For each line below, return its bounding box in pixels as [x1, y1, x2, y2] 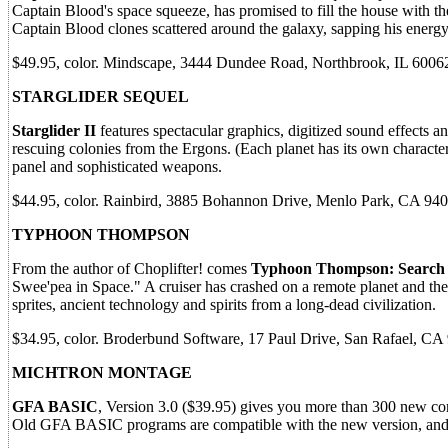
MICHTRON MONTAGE [12, 364, 192, 382]
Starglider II [12, 122, 96, 140]
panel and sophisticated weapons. [12, 158, 222, 176]
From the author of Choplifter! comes [12, 260, 251, 278]
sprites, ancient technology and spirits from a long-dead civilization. [12, 296, 436, 314]
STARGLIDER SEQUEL [12, 88, 189, 106]
